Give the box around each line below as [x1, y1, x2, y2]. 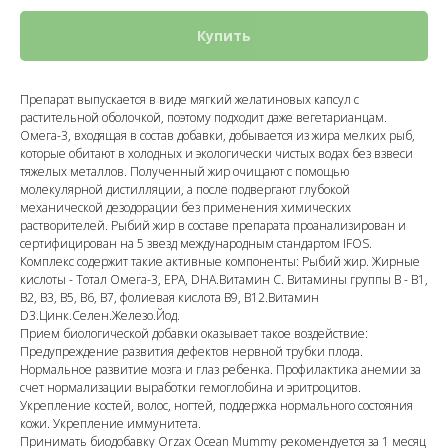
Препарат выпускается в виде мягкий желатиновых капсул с [20, 91, 359, 109]
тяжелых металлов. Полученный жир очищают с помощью [20, 163, 349, 181]
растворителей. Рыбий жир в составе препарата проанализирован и [20, 217, 406, 235]
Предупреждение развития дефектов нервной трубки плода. [20, 343, 363, 361]
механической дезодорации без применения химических [20, 199, 351, 217]
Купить [197, 26, 251, 46]
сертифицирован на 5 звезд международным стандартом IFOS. [20, 235, 372, 253]
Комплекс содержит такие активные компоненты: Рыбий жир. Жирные [20, 253, 420, 271]
